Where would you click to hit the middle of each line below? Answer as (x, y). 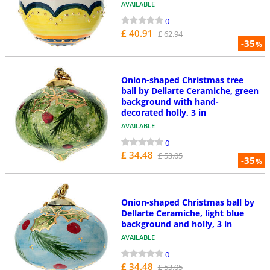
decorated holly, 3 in (163, 113)
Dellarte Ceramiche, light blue (182, 213)
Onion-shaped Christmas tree (182, 80)
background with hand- (170, 102)
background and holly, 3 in (176, 224)
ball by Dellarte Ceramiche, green (190, 91)
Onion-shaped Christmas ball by (187, 202)
